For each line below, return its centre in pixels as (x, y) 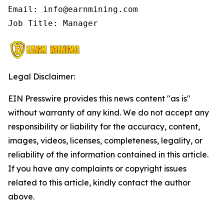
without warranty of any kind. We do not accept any (108, 112)
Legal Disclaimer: (41, 76)
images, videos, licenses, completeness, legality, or (105, 140)
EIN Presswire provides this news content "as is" (99, 98)
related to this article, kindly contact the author (99, 182)
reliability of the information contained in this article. (108, 154)
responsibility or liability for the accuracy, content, (104, 126)
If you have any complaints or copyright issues (97, 168)
